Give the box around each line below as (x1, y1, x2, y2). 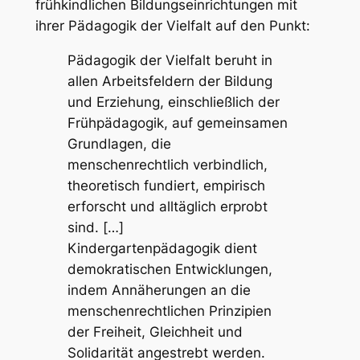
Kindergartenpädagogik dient (67, 240, 257, 257)
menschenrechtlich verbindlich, (67, 157, 268, 174)
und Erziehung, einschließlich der (67, 94, 280, 111)
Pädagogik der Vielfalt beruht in (67, 52, 272, 69)
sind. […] (67, 219, 124, 236)
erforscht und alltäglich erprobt (67, 198, 268, 215)
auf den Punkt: (211, 18, 314, 35)
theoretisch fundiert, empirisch (67, 178, 265, 194)
